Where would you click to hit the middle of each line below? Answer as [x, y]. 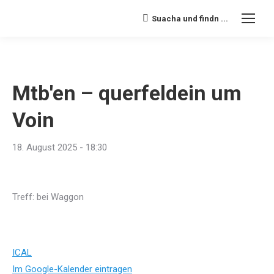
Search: [157, 20]
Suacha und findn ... [190, 18]
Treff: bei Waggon [48, 197]
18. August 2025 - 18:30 [60, 147]
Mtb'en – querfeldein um [127, 93]
